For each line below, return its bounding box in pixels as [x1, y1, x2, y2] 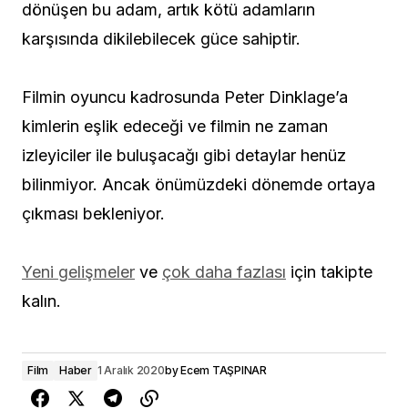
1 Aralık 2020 [97, 362, 165, 377]
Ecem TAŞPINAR [180, 362, 267, 377]
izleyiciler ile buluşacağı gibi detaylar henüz [22, 145, 346, 165]
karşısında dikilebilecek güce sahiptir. [22, 28, 301, 48]
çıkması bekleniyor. [22, 203, 165, 223]
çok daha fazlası [162, 261, 286, 281]
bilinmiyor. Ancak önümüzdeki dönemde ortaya [22, 174, 375, 194]
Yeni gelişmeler [22, 261, 135, 281]
